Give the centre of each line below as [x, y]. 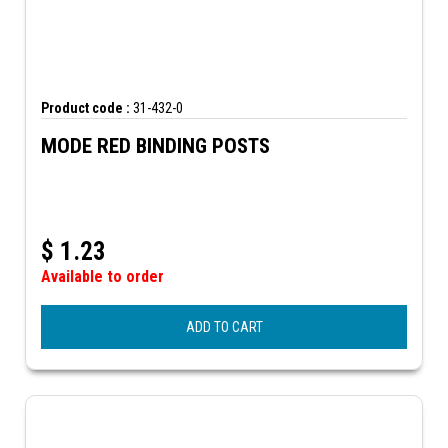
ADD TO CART [224, 326]
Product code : [85, 107]
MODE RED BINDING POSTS [155, 145]
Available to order [102, 276]
